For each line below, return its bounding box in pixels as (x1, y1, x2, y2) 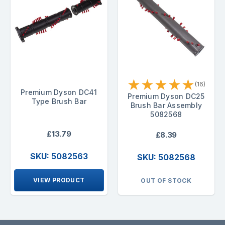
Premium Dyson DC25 (128, 92, 205, 101)
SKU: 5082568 (137, 152, 195, 162)
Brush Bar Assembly (130, 101, 202, 110)
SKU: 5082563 (30, 151, 88, 161)
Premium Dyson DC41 (21, 88, 97, 97)
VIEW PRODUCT (33, 176, 85, 184)
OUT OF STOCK (141, 176, 192, 184)
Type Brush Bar (31, 97, 86, 106)
